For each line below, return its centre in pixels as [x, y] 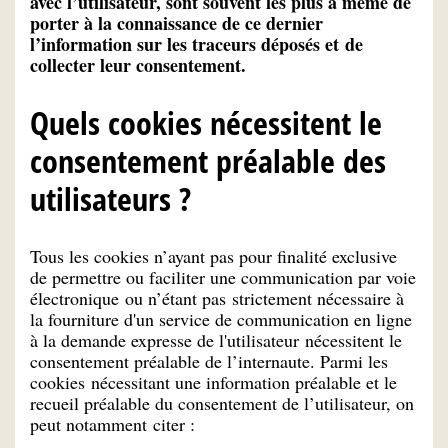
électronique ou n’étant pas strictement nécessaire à [217, 298]
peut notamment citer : [112, 424]
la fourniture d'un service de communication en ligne [221, 319]
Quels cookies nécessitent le [206, 122]
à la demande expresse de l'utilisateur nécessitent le [216, 340]
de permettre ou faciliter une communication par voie [223, 277]
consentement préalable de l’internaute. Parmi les [209, 361]
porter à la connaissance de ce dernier [176, 22]
